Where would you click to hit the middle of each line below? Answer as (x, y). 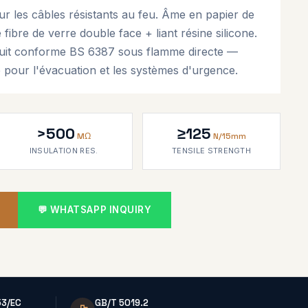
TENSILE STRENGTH (211, 151)
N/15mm (229, 136)
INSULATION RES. (64, 151)
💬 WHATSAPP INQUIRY (95, 210)
